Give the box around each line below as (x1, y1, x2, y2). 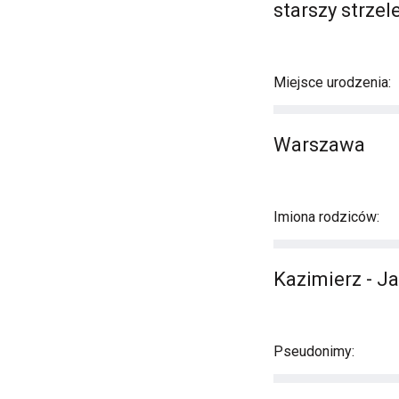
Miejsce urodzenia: (273, 74, 391, 91)
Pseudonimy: (273, 343, 354, 360)
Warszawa (273, 134, 365, 156)
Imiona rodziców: (273, 208, 379, 225)
